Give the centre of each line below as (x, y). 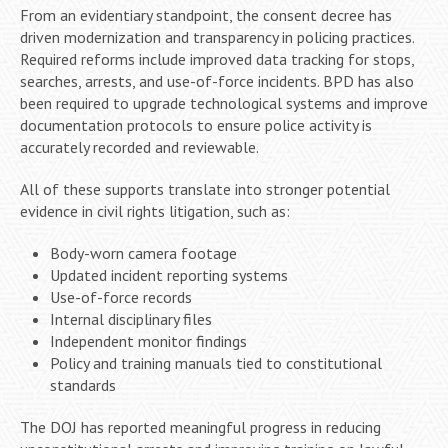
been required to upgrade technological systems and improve (224, 102)
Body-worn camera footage (143, 252)
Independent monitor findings (148, 340)
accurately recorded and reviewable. (139, 146)
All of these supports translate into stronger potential (205, 188)
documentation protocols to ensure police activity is (196, 124)
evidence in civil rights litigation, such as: (155, 210)
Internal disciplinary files (131, 318)
